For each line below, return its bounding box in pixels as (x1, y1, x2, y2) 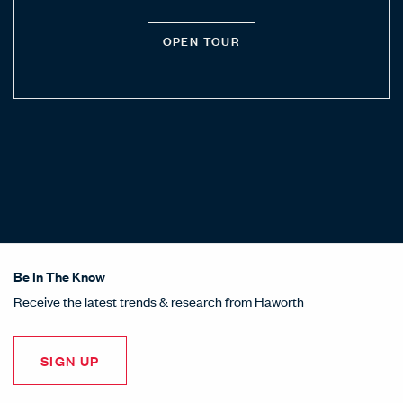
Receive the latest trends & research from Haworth (13, 291, 304, 310)
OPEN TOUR (162, 31, 241, 49)
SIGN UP (40, 351, 100, 370)
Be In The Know (13, 266, 105, 285)
